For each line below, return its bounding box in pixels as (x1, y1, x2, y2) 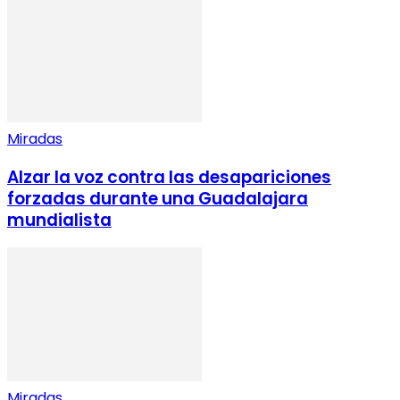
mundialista (7, 207, 112, 232)
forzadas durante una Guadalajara (7, 186, 308, 211)
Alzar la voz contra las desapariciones (7, 164, 331, 189)
